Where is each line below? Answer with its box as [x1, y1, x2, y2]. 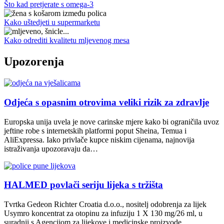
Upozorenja [4, 55, 64, 68]
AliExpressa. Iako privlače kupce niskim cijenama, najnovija [4, 135, 194, 144]
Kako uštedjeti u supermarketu [4, 18, 100, 27]
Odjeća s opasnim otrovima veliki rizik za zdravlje [4, 97, 209, 107]
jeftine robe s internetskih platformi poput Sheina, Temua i [4, 126, 186, 135]
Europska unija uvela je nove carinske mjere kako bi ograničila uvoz [4, 117, 219, 126]
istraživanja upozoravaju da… [4, 144, 98, 153]
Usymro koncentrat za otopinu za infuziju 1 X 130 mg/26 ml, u [4, 209, 202, 218]
